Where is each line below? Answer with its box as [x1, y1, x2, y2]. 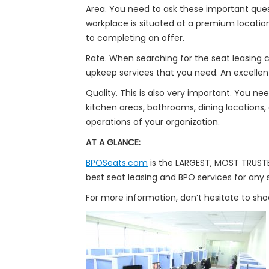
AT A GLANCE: [86, 136, 141, 148]
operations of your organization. [86, 116, 220, 128]
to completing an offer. [86, 32, 184, 44]
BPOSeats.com [86, 157, 148, 169]
